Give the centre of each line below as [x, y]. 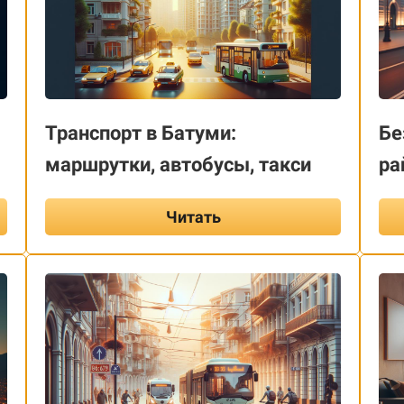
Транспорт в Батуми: [141, 133]
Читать [193, 216]
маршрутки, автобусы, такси [178, 164]
